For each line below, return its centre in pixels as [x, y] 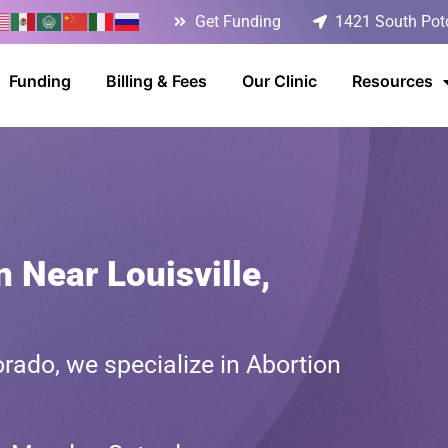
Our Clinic [279, 81]
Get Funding [238, 21]
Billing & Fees [156, 81]
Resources [392, 81]
